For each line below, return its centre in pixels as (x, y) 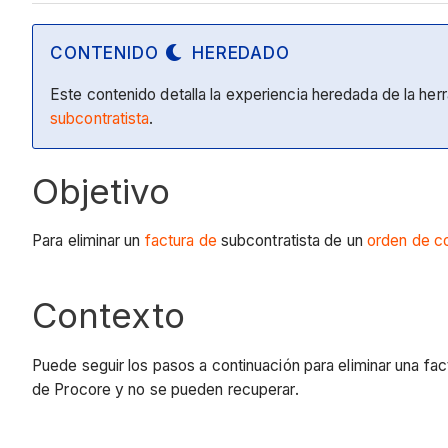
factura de (180, 241)
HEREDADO (241, 53)
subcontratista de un (291, 241)
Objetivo (101, 190)
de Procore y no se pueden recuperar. (167, 389)
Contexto (108, 315)
